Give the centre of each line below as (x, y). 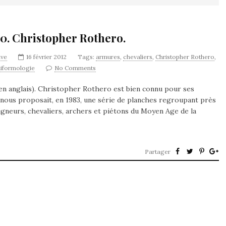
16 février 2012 (46, 57)
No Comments (75, 68)
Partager (158, 152)
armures (108, 57)
